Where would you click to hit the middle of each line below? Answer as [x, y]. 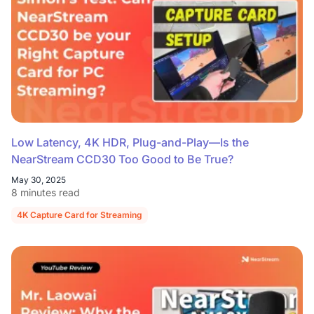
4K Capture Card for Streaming [80, 214]
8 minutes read [46, 192]
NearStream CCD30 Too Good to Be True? [122, 159]
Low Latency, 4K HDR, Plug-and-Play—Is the [130, 142]
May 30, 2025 [39, 179]
